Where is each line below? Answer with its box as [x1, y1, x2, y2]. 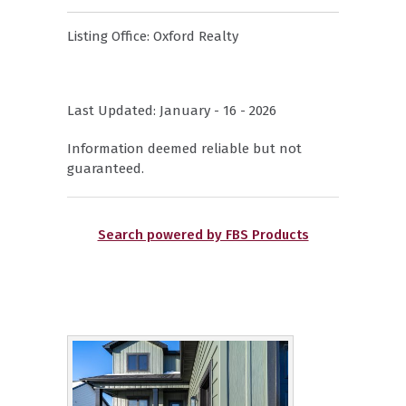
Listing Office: [67, 28, 153, 45]
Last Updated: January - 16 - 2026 [67, 102, 276, 120]
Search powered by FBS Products [97, 227, 309, 244]
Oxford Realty [153, 28, 238, 45]
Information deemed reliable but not [67, 140, 302, 158]
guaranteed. [67, 160, 144, 178]
